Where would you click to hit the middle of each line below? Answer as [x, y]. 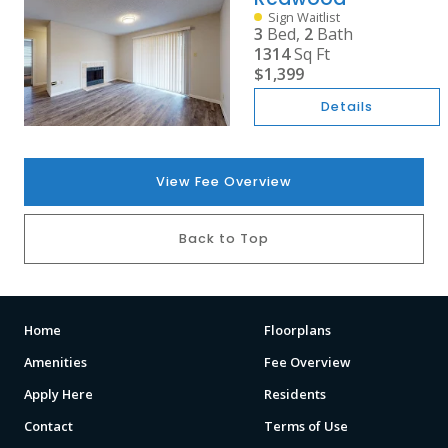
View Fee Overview [224, 181]
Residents [295, 394]
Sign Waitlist [303, 17]
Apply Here [58, 394]
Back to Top [224, 238]
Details [346, 106]
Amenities [55, 362]
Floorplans [297, 330]
